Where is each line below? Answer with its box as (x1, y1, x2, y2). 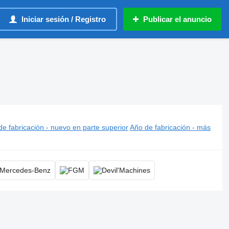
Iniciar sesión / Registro (21, 15, 106, 24)
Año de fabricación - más (129, 123, 211, 131)
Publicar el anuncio (143, 15, 212, 24)
